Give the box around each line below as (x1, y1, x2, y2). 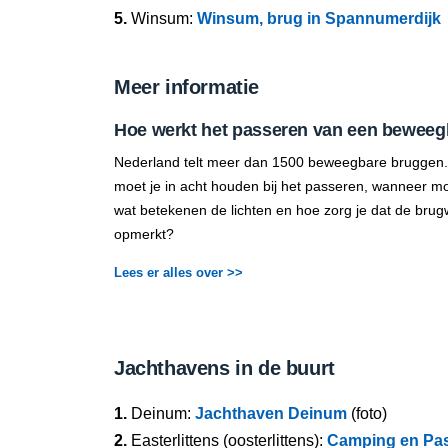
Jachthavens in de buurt (114, 357, 335, 379)
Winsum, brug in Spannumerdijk (197, 10, 441, 27)
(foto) (347, 405, 387, 422)
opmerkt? (114, 226, 174, 242)
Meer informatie (114, 76, 259, 98)
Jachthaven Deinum (195, 405, 347, 422)
